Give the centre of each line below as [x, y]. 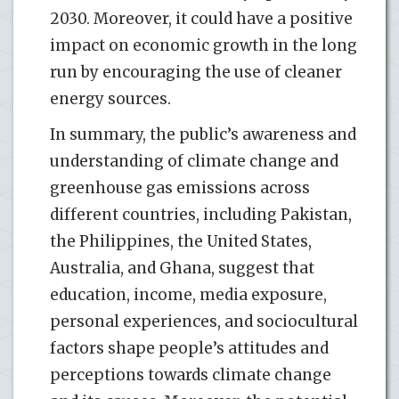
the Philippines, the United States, [181, 241]
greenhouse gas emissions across [180, 187]
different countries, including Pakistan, [201, 214]
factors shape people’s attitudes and [189, 348]
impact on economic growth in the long [204, 45]
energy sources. [110, 98]
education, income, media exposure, [188, 294]
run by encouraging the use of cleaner [196, 72]
